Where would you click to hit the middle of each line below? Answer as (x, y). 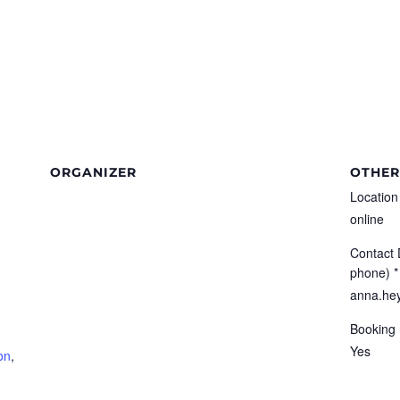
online (367, 218)
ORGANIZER (93, 172)
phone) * (374, 272)
